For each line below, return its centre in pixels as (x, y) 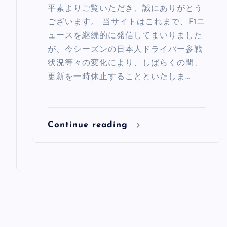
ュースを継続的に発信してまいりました (125, 36)
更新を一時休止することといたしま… (119, 77)
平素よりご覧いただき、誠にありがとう (125, 8)
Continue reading (89, 125)
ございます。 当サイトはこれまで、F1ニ (126, 22)
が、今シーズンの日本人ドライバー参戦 (125, 49)
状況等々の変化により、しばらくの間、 (125, 63)
